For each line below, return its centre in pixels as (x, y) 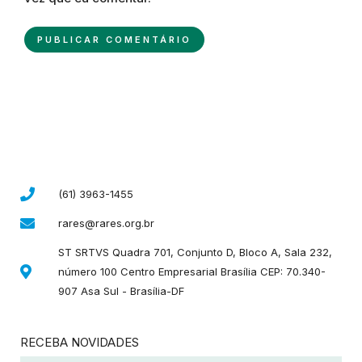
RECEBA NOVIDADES (80, 342)
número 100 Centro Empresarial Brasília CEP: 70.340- (192, 271)
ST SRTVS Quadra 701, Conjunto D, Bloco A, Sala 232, (195, 252)
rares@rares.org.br (106, 223)
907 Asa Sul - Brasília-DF (121, 290)
